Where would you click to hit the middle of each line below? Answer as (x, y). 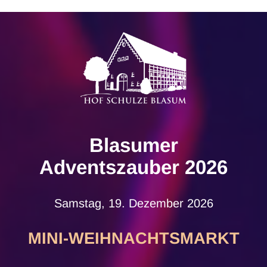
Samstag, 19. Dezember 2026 (133, 203)
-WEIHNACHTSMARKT (151, 238)
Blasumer (133, 145)
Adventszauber (112, 167)
